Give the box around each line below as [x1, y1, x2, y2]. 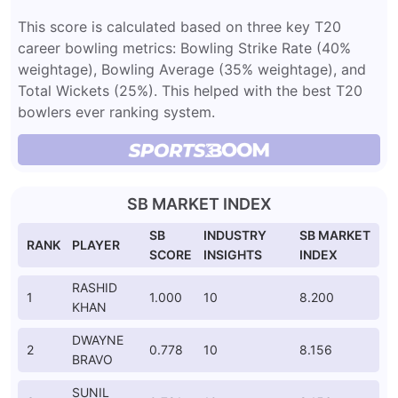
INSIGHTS [203, 247, 262, 262]
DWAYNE [72, 332, 123, 347]
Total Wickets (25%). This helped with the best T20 [18, 82, 362, 99]
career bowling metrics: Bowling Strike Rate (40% [18, 39, 351, 57]
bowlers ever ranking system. [18, 103, 215, 121]
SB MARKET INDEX [126, 195, 271, 213]
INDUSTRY [203, 227, 267, 243]
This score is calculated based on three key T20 [18, 18, 341, 36]
